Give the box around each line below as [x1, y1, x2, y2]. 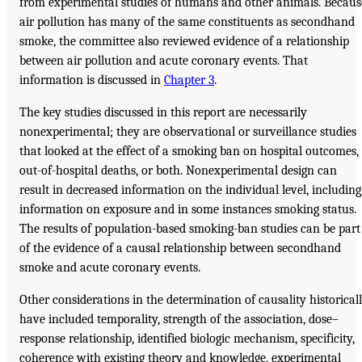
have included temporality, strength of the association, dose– [19, 312, 339, 327]
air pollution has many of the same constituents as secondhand [19, 15, 355, 30]
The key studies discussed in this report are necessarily [19, 105, 307, 120]
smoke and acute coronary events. [19, 260, 200, 276]
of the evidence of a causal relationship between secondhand [19, 241, 341, 256]
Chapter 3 [164, 73, 214, 88]
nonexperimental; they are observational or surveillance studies [19, 124, 356, 140]
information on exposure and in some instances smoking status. [19, 202, 356, 217]
